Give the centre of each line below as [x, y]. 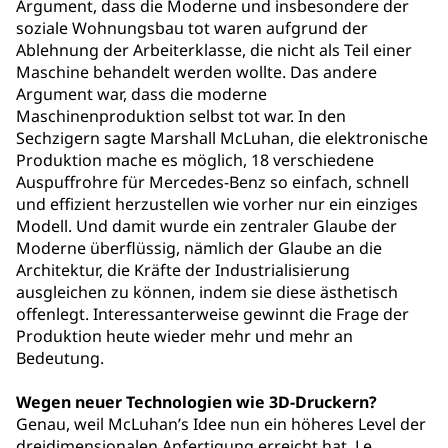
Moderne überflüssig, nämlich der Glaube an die [199, 248]
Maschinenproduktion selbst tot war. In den [181, 116]
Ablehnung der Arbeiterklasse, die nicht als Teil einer [214, 50]
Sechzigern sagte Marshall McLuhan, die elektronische [222, 138]
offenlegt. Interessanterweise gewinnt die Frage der [212, 314]
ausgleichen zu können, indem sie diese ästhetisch [207, 292]
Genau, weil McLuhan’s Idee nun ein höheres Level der [221, 424]
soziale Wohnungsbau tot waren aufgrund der [192, 28]
